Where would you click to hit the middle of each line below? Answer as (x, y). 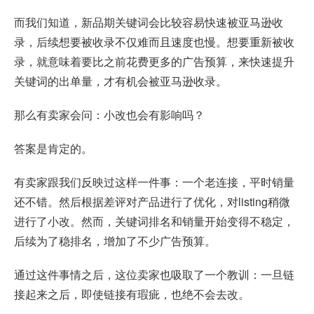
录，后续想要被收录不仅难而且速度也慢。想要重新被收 (154, 42)
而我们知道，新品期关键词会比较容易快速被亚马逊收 (149, 22)
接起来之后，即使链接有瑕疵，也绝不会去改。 (132, 294)
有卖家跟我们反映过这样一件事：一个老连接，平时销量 (154, 182)
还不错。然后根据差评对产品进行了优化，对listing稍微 (152, 202)
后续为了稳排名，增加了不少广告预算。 (115, 241)
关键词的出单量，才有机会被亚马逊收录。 (121, 81)
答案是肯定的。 (53, 149)
